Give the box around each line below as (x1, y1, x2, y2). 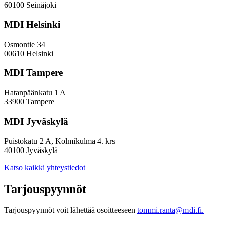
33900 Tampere (4, 97, 54, 106)
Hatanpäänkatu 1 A (4, 88, 66, 97)
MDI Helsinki (4, 19, 60, 30)
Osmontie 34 (4, 40, 45, 49)
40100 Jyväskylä (4, 145, 58, 155)
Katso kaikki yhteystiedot (4, 163, 85, 172)
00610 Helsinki (4, 49, 53, 58)
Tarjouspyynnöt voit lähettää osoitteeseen (4, 206, 137, 215)
